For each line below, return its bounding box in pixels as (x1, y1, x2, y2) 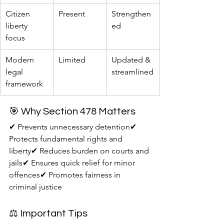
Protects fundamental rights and (9, 134, 124, 144)
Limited (58, 55, 85, 65)
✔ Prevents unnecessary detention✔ (9, 122, 138, 132)
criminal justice (9, 182, 62, 192)
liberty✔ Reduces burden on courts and (9, 146, 151, 156)
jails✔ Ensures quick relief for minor (9, 158, 137, 168)
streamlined (111, 67, 153, 77)
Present (58, 9, 85, 19)
